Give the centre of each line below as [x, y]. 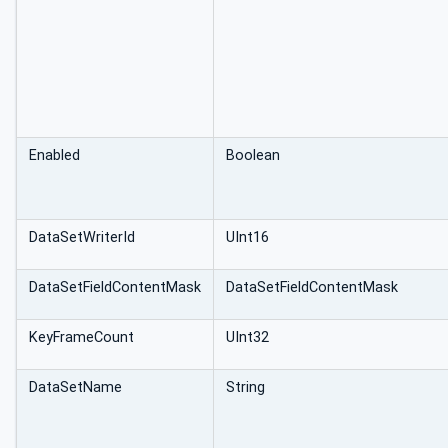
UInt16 [247, 237]
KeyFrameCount [81, 337]
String [245, 387]
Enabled [54, 155]
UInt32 [247, 337]
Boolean [253, 155]
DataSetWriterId [82, 237]
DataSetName [75, 387]
